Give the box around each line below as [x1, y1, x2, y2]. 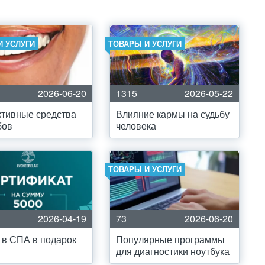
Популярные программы [116, 232, 225, 246]
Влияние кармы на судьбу [116, 107, 230, 121]
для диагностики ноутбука [116, 244, 230, 258]
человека [116, 119, 156, 132]
